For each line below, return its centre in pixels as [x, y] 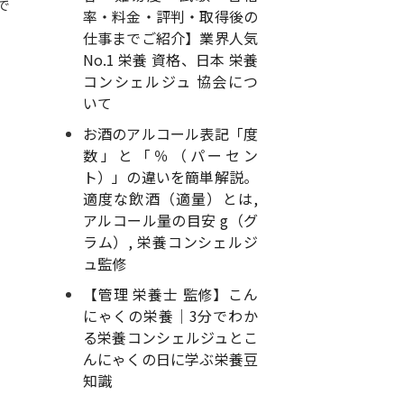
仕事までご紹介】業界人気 [170, 38]
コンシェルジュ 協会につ [170, 81]
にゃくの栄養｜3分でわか [170, 316]
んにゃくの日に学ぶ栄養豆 [170, 359]
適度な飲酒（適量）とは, [170, 198]
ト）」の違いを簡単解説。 [170, 177]
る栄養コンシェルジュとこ [170, 337]
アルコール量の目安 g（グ [170, 220]
